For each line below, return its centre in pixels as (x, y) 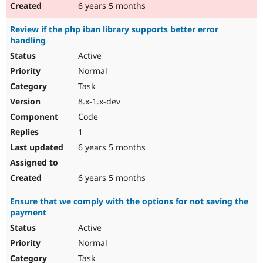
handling (28, 41)
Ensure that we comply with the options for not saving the (129, 201)
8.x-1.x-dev (98, 102)
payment (28, 213)
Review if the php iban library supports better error (114, 29)
